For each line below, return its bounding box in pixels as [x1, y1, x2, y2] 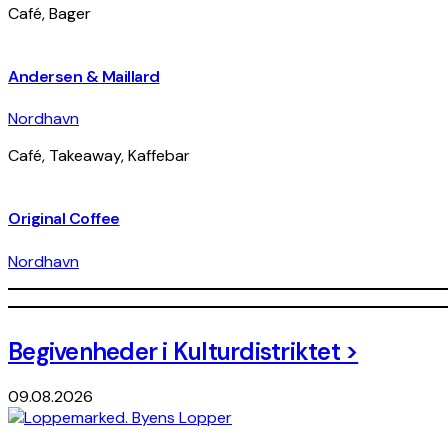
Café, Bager [8, 2, 91, 24]
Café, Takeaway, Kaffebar [8, 145, 190, 167]
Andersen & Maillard [8, 65, 160, 87]
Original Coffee [8, 208, 120, 230]
